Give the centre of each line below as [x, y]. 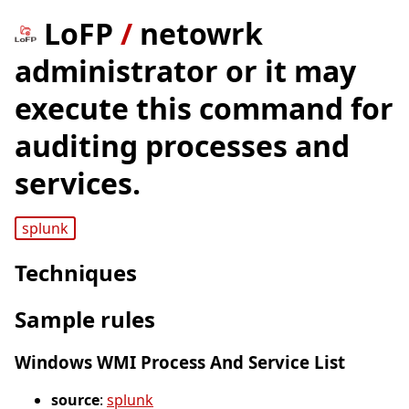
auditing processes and [182, 146]
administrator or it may [185, 71]
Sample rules [85, 320]
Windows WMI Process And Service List [180, 362]
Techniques [76, 273]
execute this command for [204, 108]
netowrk [201, 33]
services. [78, 183]
